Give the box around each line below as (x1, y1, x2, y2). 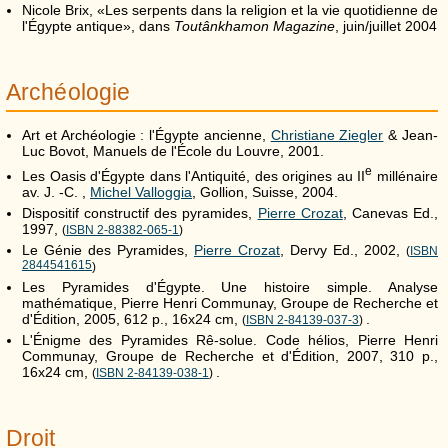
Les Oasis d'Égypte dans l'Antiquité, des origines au (22, 167, 358, 184)
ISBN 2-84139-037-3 (246, 312, 359, 327)
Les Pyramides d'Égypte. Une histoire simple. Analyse (22, 278, 438, 295)
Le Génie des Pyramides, (22, 241, 194, 258)
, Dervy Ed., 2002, (280, 241, 406, 258)
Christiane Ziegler (270, 127, 384, 143)
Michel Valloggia (90, 183, 192, 200)
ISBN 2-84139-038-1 (96, 365, 209, 380)
